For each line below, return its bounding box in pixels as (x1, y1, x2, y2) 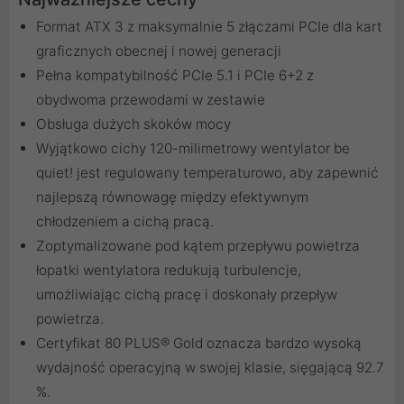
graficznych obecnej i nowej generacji (36, 42, 281, 60)
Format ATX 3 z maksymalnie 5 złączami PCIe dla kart (36, 18, 382, 36)
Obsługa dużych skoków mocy (36, 115, 231, 133)
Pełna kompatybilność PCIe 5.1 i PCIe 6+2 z (36, 67, 314, 85)
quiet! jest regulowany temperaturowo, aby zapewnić (36, 164, 379, 182)
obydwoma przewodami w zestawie (36, 91, 265, 109)
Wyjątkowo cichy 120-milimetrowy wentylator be (36, 140, 350, 158)
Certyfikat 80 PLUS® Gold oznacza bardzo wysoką (36, 335, 362, 353)
